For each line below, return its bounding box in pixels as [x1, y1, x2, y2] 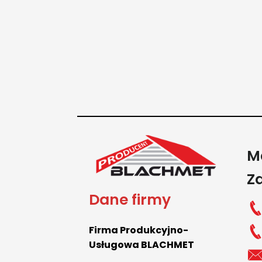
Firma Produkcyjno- [89, 223, 188, 237]
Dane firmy [89, 189, 171, 211]
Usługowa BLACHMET [89, 238, 194, 252]
